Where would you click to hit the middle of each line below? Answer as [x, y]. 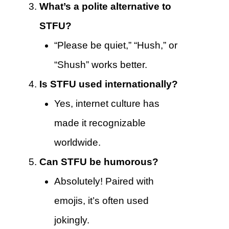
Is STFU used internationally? [109, 84]
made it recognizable [100, 123]
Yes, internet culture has [107, 104]
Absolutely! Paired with [104, 181]
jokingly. [72, 220]
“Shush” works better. [100, 65]
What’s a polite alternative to [105, 7]
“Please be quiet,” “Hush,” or [116, 45]
